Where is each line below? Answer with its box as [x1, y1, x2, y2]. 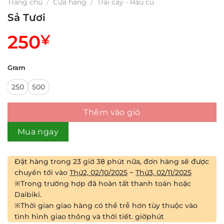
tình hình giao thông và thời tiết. [14, 211, 135, 221]
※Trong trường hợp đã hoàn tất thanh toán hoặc [14, 178, 191, 188]
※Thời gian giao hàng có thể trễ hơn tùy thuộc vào [14, 200, 197, 210]
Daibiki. [14, 189, 41, 199]
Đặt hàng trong [14, 156, 73, 166]
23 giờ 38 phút [73, 156, 124, 166]
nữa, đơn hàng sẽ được [124, 156, 209, 166]
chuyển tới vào [14, 167, 69, 177]
